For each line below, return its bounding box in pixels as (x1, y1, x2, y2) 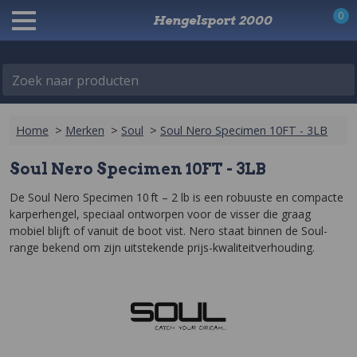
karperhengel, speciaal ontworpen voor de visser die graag (10, 206, 311, 222)
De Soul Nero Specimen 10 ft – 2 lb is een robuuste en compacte (10, 190, 343, 205)
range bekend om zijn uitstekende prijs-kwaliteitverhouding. (10, 240, 315, 255)
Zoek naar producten (12, 72, 139, 89)
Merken (65, 123, 104, 138)
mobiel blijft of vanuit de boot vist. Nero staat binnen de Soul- (10, 223, 328, 238)
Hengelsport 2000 (152, 12, 273, 28)
